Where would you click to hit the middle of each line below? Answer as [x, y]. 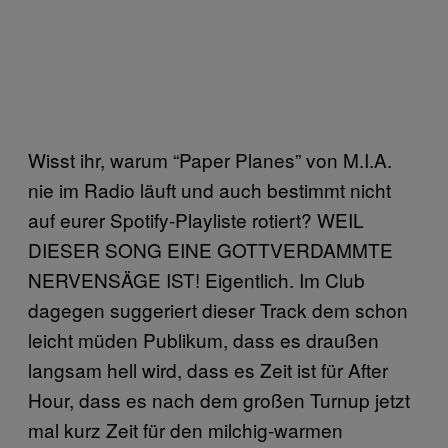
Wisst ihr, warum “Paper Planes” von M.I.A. [210, 159]
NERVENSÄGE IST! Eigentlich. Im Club [196, 279]
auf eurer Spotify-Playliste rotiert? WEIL [196, 219]
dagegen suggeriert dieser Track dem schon [218, 309]
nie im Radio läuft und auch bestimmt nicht [209, 189]
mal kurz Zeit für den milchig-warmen [185, 429]
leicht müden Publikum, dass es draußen [203, 339]
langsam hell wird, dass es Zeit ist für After [208, 369]
